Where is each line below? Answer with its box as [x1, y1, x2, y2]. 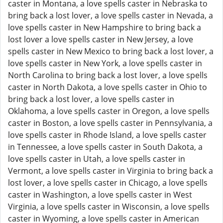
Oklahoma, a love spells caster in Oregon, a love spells [8, 106, 210, 116]
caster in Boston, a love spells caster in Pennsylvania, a [8, 117, 213, 128]
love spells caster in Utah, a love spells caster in [8, 153, 185, 164]
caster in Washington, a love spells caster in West [8, 189, 192, 200]
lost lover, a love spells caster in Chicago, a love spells [8, 177, 208, 188]
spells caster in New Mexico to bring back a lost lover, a [8, 46, 214, 57]
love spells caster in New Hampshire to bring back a [8, 22, 201, 33]
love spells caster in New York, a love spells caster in [8, 58, 202, 69]
